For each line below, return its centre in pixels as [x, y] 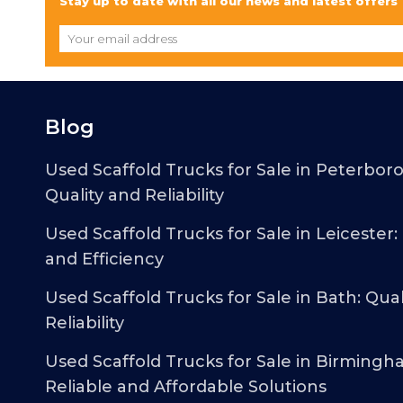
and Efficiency [105, 259]
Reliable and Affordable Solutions [186, 386]
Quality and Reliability [135, 195]
